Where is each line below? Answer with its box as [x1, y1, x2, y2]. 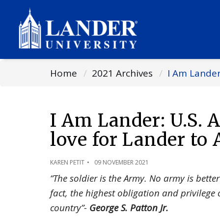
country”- [50, 201, 89, 214]
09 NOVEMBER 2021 [94, 158, 149, 166]
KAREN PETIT [50, 158, 84, 166]
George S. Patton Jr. [89, 201, 168, 214]
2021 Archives [92, 67, 153, 80]
